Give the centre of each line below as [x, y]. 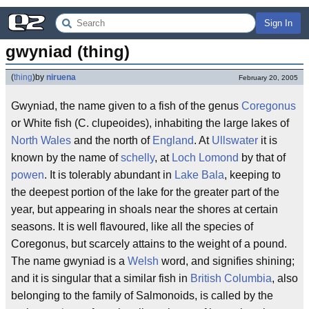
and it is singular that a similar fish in [101, 278]
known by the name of [66, 158]
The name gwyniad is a [69, 261]
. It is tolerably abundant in [109, 175]
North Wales [41, 140]
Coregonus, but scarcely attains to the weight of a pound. [149, 244]
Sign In [278, 23]
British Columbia [231, 278]
